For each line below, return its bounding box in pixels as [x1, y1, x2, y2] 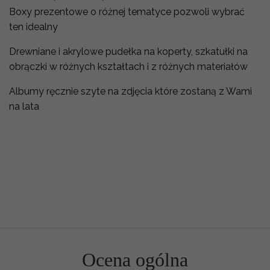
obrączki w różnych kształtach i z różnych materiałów [9, 60, 248, 72]
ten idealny [9, 20, 60, 33]
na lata [9, 100, 42, 112]
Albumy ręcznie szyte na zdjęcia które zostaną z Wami [9, 85, 252, 97]
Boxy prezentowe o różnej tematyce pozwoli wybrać [9, 5, 245, 17]
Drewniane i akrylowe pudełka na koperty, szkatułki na [9, 45, 248, 57]
